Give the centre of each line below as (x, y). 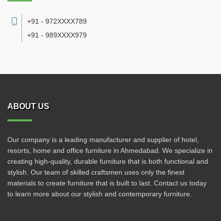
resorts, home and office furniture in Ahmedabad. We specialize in (110, 150)
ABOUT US (28, 106)
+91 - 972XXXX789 (57, 21)
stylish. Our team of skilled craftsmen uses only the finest (96, 172)
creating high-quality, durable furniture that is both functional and (108, 161)
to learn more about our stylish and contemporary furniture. (100, 194)
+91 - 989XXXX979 (57, 35)
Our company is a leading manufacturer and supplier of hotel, (103, 140)
